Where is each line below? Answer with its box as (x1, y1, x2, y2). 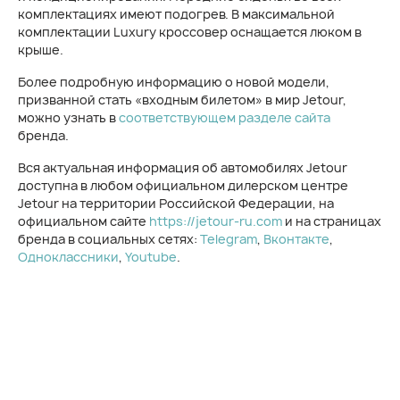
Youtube (125, 248, 177, 265)
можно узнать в (18, 109, 119, 126)
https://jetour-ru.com (149, 212, 282, 229)
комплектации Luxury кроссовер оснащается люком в (18, 23, 362, 40)
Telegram (200, 230, 257, 247)
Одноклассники (18, 248, 119, 265)
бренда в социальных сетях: (18, 230, 200, 247)
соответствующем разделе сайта (119, 109, 330, 126)
